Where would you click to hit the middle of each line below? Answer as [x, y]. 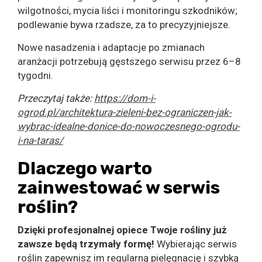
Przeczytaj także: [56, 98]
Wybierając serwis [197, 244]
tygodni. [35, 75]
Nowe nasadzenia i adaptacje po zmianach [111, 47]
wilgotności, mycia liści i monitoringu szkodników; [127, 10]
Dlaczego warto [85, 168]
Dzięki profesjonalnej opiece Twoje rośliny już [122, 230]
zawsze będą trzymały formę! [87, 244]
